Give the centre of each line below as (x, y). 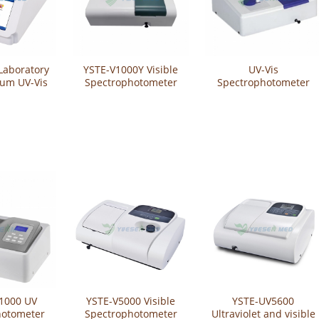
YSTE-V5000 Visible (131, 300)
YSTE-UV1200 (263, 95)
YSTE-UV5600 (263, 300)
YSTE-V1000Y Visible (131, 70)
